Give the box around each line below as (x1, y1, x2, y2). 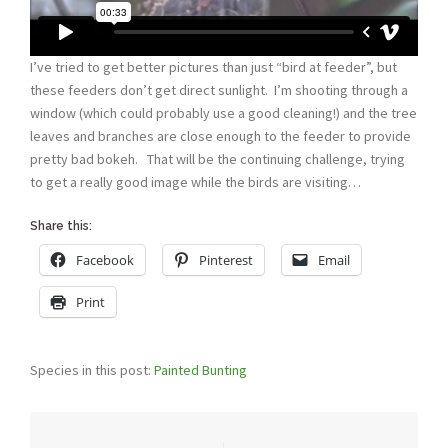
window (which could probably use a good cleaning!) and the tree (30, 104, 417, 123)
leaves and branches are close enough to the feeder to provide (30, 127, 411, 146)
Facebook (76, 251, 134, 270)
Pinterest (199, 251, 253, 270)
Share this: (30, 219, 92, 234)
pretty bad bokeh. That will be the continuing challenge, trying (30, 150, 405, 169)
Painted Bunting (154, 361, 247, 380)
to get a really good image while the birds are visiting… (30, 173, 361, 192)
